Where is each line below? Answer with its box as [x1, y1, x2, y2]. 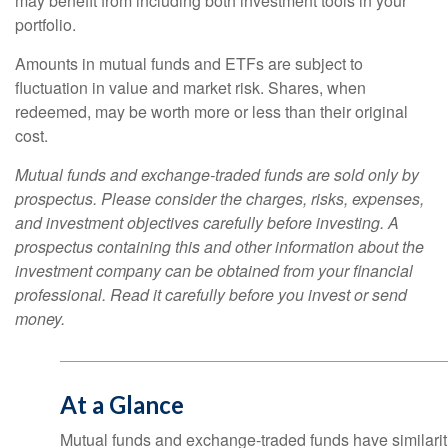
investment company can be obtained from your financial [15, 259, 413, 282]
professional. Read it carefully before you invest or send [15, 283, 407, 306]
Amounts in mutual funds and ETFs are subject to [15, 52, 363, 75]
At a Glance [60, 390, 184, 419]
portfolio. [15, 13, 76, 36]
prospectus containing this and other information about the [15, 235, 424, 258]
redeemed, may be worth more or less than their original [15, 100, 408, 123]
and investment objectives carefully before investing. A [15, 211, 399, 234]
